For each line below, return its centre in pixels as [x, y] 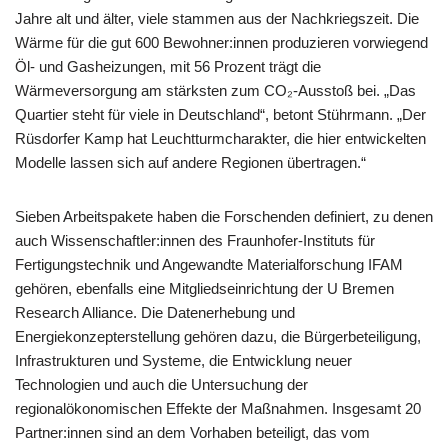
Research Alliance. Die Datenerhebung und [155, 312]
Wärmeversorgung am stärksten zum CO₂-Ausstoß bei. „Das [215, 90]
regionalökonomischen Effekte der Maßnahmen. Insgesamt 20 [218, 408]
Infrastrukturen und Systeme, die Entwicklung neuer [183, 360]
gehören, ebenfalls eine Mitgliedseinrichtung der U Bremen [204, 288]
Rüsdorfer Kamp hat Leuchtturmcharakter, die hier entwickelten [220, 138]
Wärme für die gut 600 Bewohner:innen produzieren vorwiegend [221, 42]
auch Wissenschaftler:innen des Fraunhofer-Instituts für [195, 240]
